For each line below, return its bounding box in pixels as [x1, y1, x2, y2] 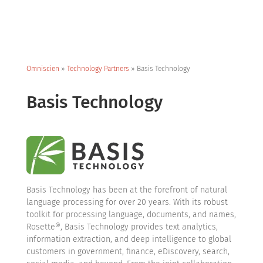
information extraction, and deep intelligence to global [26, 234, 231, 244]
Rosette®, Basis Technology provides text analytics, [26, 222, 218, 232]
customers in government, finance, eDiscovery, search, [26, 247, 230, 257]
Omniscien [26, 65, 59, 73]
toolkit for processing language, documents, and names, [26, 210, 236, 220]
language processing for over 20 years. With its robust [26, 197, 228, 207]
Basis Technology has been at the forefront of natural [26, 185, 227, 195]
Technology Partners [66, 65, 129, 73]
